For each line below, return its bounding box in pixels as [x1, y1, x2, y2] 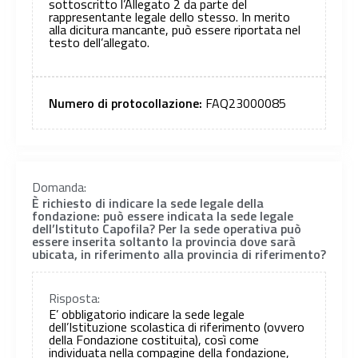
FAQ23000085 [205, 93, 286, 113]
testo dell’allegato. [49, 32, 149, 52]
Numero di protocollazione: [49, 93, 205, 113]
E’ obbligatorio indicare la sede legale [49, 304, 245, 324]
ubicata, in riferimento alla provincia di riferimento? [32, 244, 326, 264]
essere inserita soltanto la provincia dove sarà [32, 231, 296, 251]
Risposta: [49, 288, 100, 308]
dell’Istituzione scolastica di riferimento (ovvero [49, 317, 304, 337]
